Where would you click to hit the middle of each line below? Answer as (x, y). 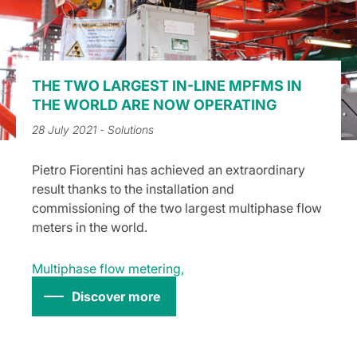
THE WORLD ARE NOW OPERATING (154, 104)
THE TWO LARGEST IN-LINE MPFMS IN (167, 85)
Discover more (116, 296)
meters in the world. (90, 227)
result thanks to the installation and (133, 188)
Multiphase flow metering (106, 268)
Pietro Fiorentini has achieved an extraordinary (169, 169)
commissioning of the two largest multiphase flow (177, 208)
